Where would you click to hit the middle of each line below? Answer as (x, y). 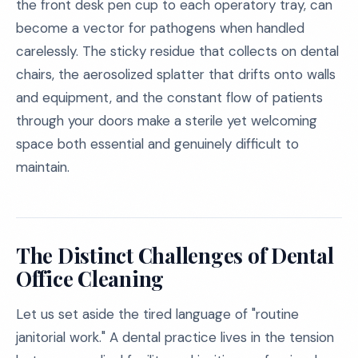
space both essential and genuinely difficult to (157, 144)
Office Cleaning (90, 278)
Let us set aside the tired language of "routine (157, 314)
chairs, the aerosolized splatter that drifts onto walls (176, 74)
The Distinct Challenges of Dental (175, 255)
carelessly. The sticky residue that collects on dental (177, 51)
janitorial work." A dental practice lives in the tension (175, 337)
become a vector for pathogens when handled (160, 28)
